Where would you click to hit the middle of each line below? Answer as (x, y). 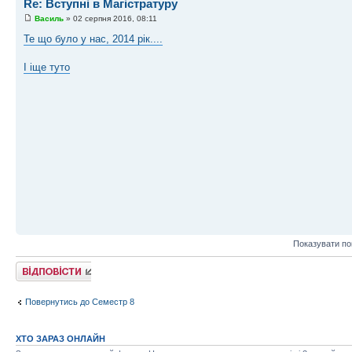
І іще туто (47, 68)
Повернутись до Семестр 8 (80, 302)
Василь (49, 19)
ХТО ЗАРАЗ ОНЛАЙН (60, 338)
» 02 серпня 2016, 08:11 (110, 19)
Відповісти (36, 266)
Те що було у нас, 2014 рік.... (93, 39)
